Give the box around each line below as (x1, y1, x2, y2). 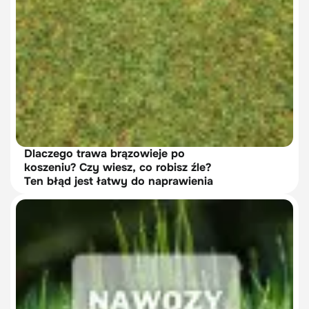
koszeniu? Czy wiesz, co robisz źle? (24, 160, 211, 175)
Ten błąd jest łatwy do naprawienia (24, 174, 213, 189)
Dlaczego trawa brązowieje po (24, 146, 185, 161)
